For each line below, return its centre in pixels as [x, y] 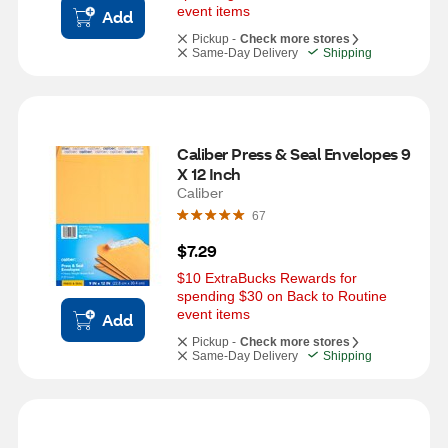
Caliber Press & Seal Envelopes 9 [294, 153]
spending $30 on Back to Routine [282, 296]
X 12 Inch [209, 173]
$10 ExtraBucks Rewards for [267, 278]
